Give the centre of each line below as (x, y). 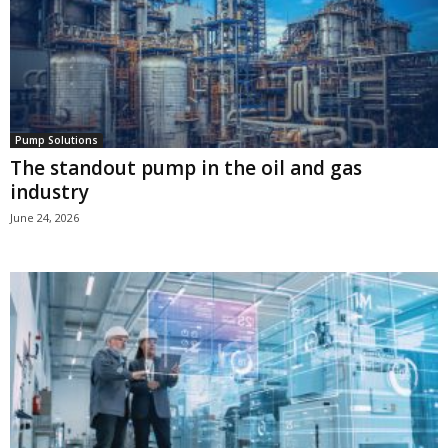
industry (49, 192)
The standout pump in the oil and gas (186, 168)
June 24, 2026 (44, 218)
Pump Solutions (56, 140)
